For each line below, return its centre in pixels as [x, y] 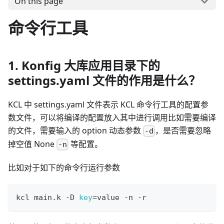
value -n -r [122, 198]
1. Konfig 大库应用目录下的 [84, 65]
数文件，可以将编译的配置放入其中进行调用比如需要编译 [112, 117]
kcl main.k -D [47, 198]
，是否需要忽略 [183, 130]
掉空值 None [32, 144]
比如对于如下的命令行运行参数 [64, 168]
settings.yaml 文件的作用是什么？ [104, 80]
